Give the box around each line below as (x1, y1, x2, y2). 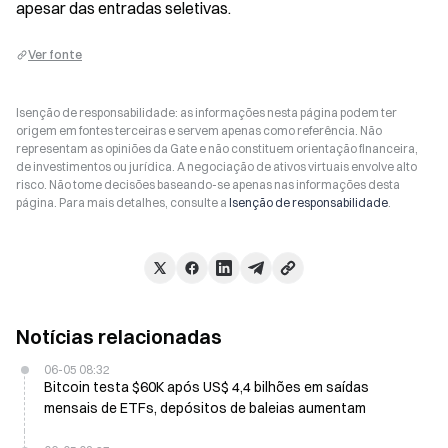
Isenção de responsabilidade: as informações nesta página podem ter (16, 105, 397, 120)
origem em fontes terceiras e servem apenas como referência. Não (16, 123, 382, 138)
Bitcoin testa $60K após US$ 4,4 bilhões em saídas (44, 378, 167, 396)
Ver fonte (28, 47, 82, 62)
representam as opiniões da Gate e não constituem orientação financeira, (16, 141, 418, 156)
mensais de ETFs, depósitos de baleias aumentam (44, 399, 366, 417)
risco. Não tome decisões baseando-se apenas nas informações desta (16, 177, 400, 192)
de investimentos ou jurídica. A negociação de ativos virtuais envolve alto (16, 159, 417, 174)
